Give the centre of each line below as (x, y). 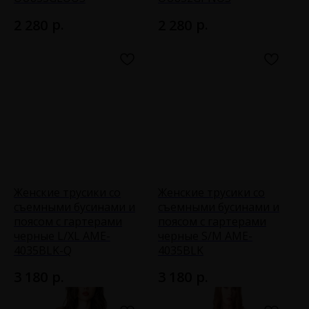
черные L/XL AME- (62, 236)
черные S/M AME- (205, 236)
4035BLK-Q (43, 251)
